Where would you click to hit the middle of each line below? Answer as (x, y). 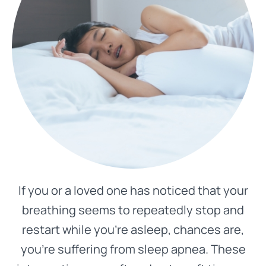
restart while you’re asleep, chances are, (133, 229)
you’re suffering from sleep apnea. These (133, 249)
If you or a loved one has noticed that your (133, 190)
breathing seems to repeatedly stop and (133, 210)
